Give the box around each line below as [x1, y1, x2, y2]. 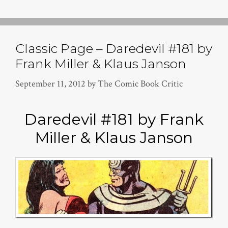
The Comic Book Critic [98, 78, 183, 90]
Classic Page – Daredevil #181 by [15, 41, 212, 56]
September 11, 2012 [15, 78, 85, 90]
